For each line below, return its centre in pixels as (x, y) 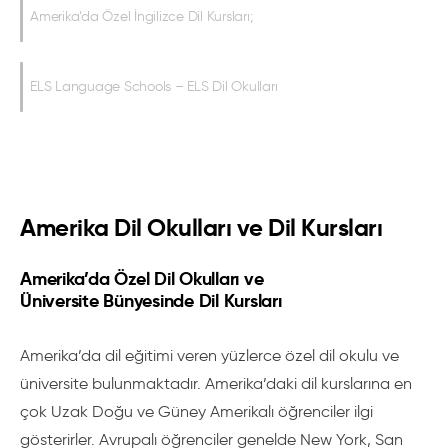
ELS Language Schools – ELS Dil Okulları (154, 86)
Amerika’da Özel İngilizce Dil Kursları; (141, 16)
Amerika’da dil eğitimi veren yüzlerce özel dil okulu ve (209, 355)
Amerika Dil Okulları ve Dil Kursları (201, 228)
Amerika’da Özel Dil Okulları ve (142, 278)
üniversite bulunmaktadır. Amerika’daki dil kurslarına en (216, 383)
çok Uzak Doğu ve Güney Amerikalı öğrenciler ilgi (196, 411)
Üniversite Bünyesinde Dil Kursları (151, 300)
